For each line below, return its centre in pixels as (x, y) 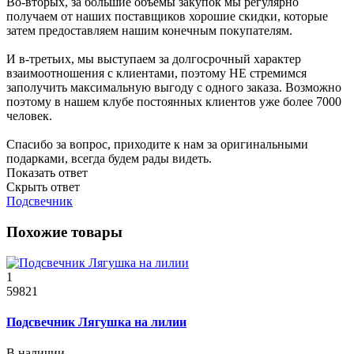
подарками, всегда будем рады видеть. (109, 159)
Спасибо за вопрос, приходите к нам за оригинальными (157, 145)
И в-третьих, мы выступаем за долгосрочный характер (154, 59)
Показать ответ (47, 173)
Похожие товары (64, 232)
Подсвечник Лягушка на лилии (96, 322)
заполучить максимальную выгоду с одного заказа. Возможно (174, 88)
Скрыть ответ (43, 187)
